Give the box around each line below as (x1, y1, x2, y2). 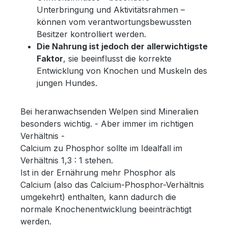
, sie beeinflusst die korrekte (63, 53, 172, 64)
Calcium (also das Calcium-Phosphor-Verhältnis (20, 179, 204, 190)
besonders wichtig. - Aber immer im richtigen (20, 118, 193, 129)
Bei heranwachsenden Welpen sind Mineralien (20, 106, 198, 117)
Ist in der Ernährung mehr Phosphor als (20, 167, 176, 178)
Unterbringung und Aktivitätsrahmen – (37, 4, 185, 15)
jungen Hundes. (37, 77, 97, 88)
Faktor (37, 53, 63, 64)
